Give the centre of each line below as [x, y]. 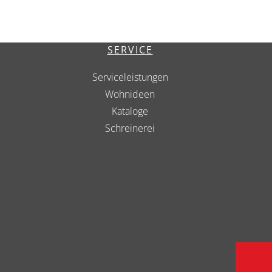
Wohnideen [130, 94]
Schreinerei [130, 128]
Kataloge [130, 111]
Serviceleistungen [130, 77]
